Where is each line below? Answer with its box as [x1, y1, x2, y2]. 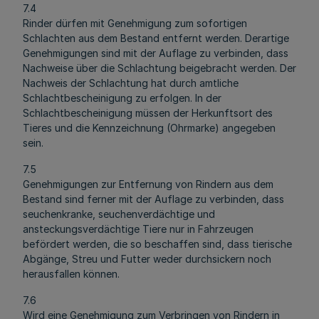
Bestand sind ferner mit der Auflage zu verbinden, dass [23, 193, 284, 205]
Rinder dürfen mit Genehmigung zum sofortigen [23, 17, 247, 29]
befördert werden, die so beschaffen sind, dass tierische [23, 238, 292, 250]
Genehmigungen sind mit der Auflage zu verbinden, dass [23, 47, 288, 59]
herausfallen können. [23, 268, 120, 280]
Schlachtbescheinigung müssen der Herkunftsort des [23, 107, 273, 119]
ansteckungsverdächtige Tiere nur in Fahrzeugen [23, 223, 253, 235]
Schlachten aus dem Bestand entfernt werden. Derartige [23, 32, 289, 44]
